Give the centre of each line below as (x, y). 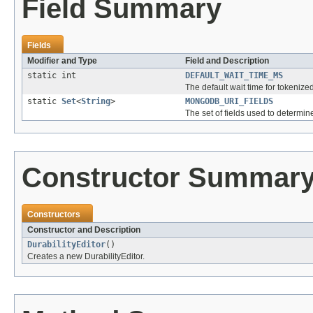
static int (52, 76)
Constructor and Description (84, 230)
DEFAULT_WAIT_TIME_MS (234, 76)
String (96, 102)
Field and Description (227, 61)
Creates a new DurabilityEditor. (86, 257)
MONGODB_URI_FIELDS (229, 102)
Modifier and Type (62, 61)
